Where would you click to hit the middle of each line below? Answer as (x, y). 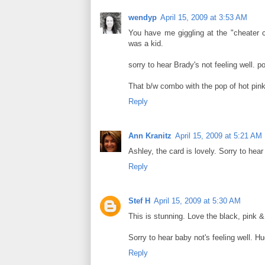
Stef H (139, 201)
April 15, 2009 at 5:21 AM (219, 135)
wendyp (143, 17)
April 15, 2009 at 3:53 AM (204, 17)
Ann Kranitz (150, 135)
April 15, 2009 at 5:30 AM (197, 201)
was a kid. (146, 43)
